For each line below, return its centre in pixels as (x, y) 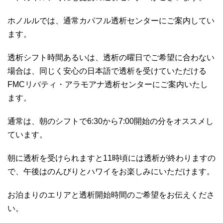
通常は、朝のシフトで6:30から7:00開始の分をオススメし (111, 121)
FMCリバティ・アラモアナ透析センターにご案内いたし (108, 85)
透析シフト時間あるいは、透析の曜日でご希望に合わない (111, 58)
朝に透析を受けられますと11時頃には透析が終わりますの (111, 158)
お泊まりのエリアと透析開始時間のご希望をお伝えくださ (111, 195)
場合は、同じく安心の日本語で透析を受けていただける (107, 71)
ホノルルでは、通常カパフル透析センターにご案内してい (111, 21)
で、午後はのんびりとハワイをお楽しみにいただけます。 (111, 172)
